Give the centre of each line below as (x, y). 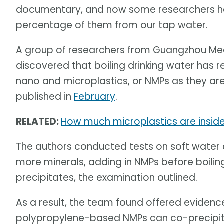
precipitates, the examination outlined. (107, 178)
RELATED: (38, 122)
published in (45, 97)
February (95, 97)
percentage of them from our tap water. (112, 25)
